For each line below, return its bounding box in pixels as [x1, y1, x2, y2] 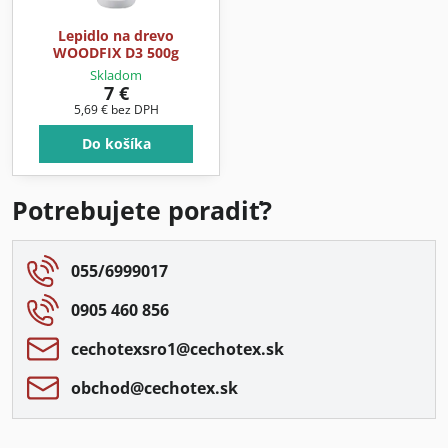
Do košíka [81, 133, 151, 153]
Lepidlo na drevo [58, 26, 174, 46]
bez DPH [110, 100, 159, 118]
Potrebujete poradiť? [12, 193, 272, 227]
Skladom [90, 65, 142, 84]
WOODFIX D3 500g [53, 43, 179, 63]
